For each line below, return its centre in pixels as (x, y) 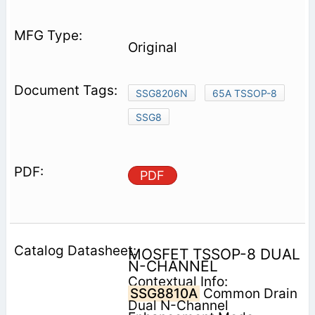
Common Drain (248, 294)
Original (152, 48)
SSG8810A (163, 294)
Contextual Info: (178, 282)
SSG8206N (161, 94)
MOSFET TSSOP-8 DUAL (214, 255)
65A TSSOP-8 (244, 94)
